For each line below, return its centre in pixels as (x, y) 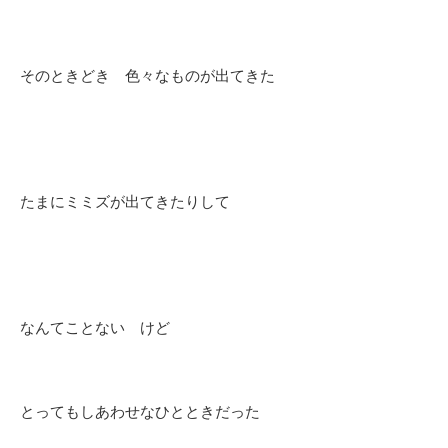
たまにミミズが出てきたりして (125, 202)
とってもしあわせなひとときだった (140, 412)
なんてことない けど (95, 328)
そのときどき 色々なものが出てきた (147, 76)
